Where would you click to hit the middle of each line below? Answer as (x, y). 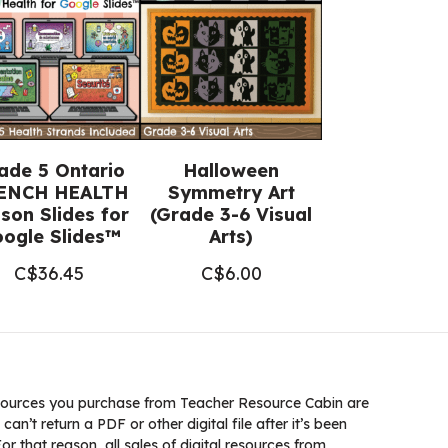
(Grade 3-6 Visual (231, 214)
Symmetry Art (231, 192)
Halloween (231, 170)
